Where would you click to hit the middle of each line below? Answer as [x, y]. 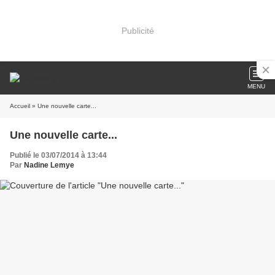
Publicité [137, 30]
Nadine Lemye [49, 165]
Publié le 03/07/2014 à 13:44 [58, 155]
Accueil [20, 106]
